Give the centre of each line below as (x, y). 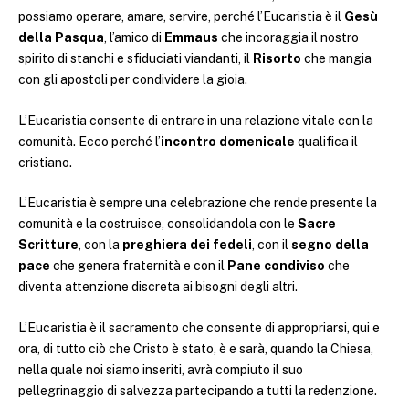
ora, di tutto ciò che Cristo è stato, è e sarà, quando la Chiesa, (196, 349)
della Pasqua (61, 38)
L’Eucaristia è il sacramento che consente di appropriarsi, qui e (199, 328)
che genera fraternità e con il (139, 266)
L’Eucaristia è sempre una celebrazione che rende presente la (198, 203)
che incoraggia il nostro (288, 38)
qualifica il (326, 141)
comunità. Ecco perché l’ (89, 141)
